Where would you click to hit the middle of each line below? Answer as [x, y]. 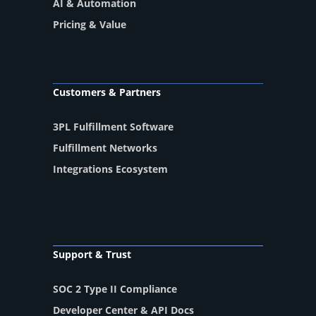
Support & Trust [92, 255]
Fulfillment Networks [105, 148]
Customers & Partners [107, 92]
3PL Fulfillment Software [113, 127]
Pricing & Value [90, 25]
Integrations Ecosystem [110, 169]
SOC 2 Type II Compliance [115, 289]
